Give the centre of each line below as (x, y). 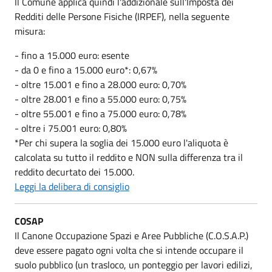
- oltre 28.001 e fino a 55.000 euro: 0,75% (100, 99)
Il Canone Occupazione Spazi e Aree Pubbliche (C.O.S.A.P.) (131, 235)
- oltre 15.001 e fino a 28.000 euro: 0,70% (100, 84)
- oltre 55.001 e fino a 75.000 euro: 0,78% (100, 113)
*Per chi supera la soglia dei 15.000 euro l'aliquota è (121, 142)
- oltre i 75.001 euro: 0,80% (71, 128)
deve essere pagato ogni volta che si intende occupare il (129, 250)
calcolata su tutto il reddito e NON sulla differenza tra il (129, 157)
